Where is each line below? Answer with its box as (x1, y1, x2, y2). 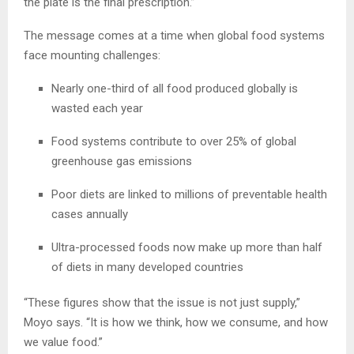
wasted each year (51, 100, 143, 115)
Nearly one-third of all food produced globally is (51, 81, 298, 96)
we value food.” (24, 334, 103, 349)
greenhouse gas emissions (51, 153, 192, 168)
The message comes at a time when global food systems (24, 28, 325, 43)
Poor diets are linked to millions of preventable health (51, 186, 327, 201)
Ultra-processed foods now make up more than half (51, 239, 322, 254)
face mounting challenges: (24, 47, 160, 62)
